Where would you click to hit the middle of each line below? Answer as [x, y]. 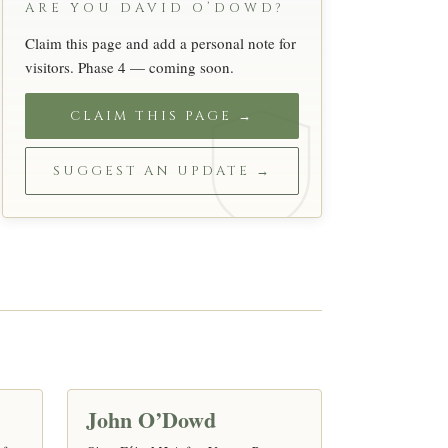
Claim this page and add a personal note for [160, 42]
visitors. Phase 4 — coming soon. [129, 66]
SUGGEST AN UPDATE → [162, 170]
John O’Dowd [151, 419]
